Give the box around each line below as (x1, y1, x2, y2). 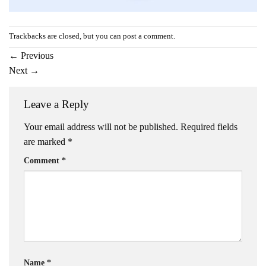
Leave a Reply (24, 97, 92, 110)
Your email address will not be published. (24, 121, 178, 132)
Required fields (180, 121, 237, 132)
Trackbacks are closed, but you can (9, 32, 123, 41)
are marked (24, 136, 68, 147)
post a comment (123, 32, 173, 41)
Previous (18, 50, 53, 61)
